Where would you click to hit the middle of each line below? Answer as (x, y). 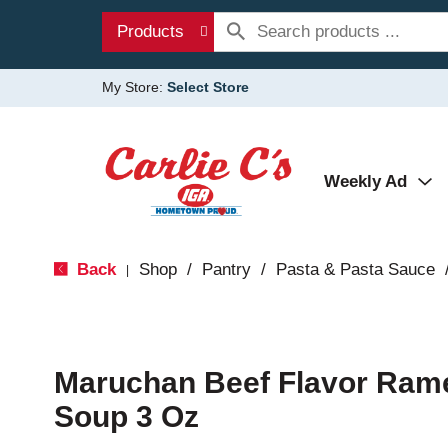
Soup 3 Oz (126, 416)
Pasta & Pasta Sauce (355, 269)
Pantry (226, 269)
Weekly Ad (365, 181)
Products (150, 31)
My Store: (134, 87)
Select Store (208, 87)
